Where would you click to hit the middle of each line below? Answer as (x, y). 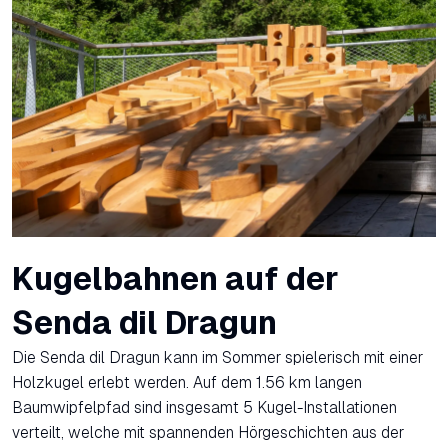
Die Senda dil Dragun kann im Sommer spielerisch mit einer (217, 357)
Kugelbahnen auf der (175, 278)
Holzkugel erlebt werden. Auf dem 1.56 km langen (187, 382)
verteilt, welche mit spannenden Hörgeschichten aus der (208, 432)
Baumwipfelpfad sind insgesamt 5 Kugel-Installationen (204, 407)
